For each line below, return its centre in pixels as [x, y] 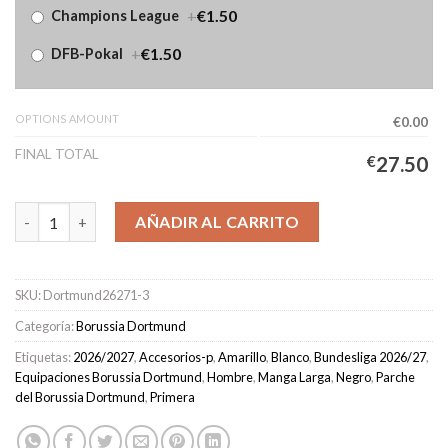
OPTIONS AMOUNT [67, 118]
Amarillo [242, 356]
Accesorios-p [176, 356]
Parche [395, 376]
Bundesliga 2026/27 [370, 356]
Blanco [290, 356]
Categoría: [45, 325]
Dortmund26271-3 [96, 294]
